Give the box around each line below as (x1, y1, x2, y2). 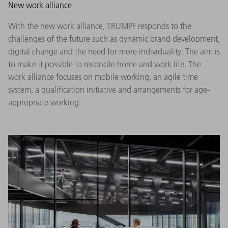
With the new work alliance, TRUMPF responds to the (8, 21, 191, 32)
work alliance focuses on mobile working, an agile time (8, 72, 198, 82)
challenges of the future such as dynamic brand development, (8, 34, 220, 44)
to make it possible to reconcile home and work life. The (8, 59, 201, 70)
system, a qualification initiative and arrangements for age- (8, 84, 210, 95)
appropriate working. (8, 97, 81, 108)
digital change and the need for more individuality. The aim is (8, 46, 220, 57)
